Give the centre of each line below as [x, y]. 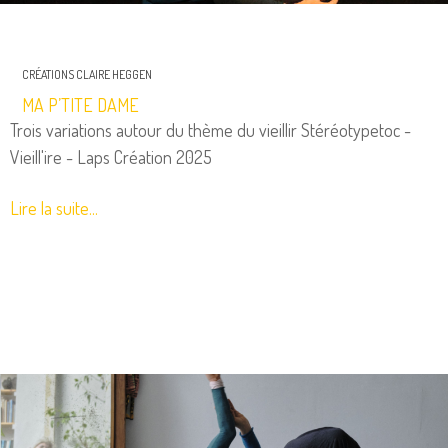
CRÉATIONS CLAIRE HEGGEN [87, 74]
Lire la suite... [54, 207]
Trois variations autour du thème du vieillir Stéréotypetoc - [210, 129]
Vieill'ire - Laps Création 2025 [111, 156]
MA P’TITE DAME [80, 104]
